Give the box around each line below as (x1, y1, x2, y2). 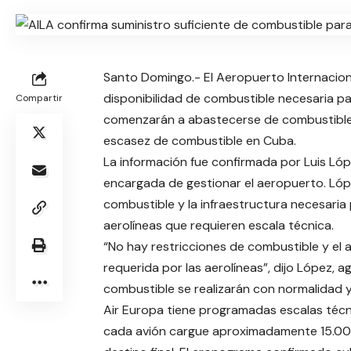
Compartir (16, 92, 63, 105)
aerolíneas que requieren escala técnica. (103, 217, 334, 234)
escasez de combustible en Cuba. (103, 132, 296, 150)
